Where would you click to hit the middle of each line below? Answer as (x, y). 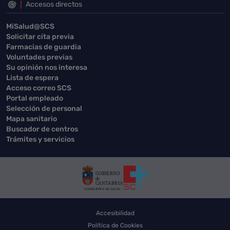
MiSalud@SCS (30, 26)
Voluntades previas (39, 57)
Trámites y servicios (40, 139)
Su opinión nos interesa (47, 68)
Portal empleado (35, 98)
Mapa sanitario (32, 119)
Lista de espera (32, 78)
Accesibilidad (115, 213)
